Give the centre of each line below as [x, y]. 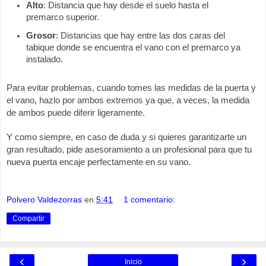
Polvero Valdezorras [44, 199]
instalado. [45, 59]
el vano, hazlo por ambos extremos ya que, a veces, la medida [128, 101]
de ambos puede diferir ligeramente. [76, 113]
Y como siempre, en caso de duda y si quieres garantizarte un [126, 137]
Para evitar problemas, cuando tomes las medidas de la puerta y [131, 88]
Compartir [28, 218]
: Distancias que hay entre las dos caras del [140, 35]
